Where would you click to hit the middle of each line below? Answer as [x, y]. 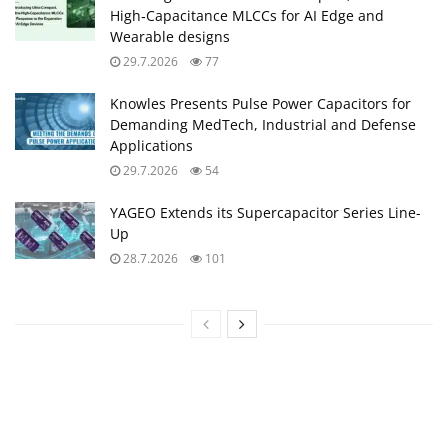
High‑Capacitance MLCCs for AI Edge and [247, 15]
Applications [151, 145]
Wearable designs [170, 36]
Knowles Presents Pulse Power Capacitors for [260, 103]
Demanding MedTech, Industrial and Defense [263, 124]
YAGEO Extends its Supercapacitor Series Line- [265, 212]
